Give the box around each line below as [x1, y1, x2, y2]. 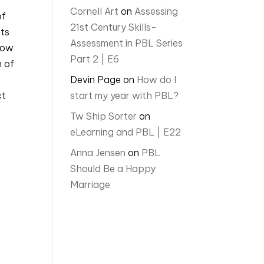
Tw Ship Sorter [70, 110, 137, 122]
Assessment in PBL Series [70, 37, 183, 49]
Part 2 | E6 [70, 53, 120, 65]
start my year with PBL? [70, 90, 179, 101]
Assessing [134, 5, 179, 17]
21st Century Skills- [70, 21, 157, 33]
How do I [137, 74, 177, 85]
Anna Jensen [70, 147, 126, 159]
